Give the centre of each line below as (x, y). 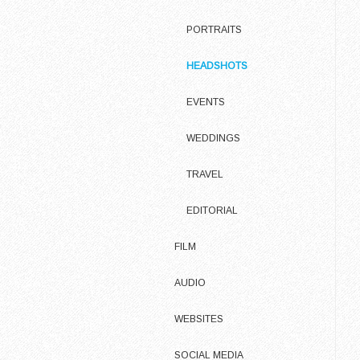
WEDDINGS (213, 138)
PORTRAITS (214, 30)
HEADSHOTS (217, 66)
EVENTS (206, 102)
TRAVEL (205, 174)
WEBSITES (199, 319)
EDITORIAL (212, 211)
